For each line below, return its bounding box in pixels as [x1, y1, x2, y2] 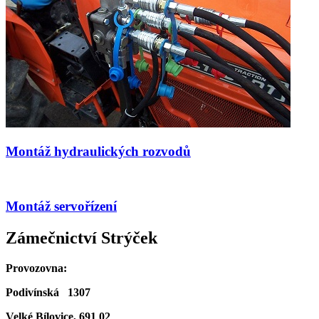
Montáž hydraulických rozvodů [6, 143, 191, 159]
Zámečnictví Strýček [6, 228, 157, 247]
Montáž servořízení [6, 199, 117, 214]
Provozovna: [6, 261, 67, 274]
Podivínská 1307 [6, 286, 90, 298]
